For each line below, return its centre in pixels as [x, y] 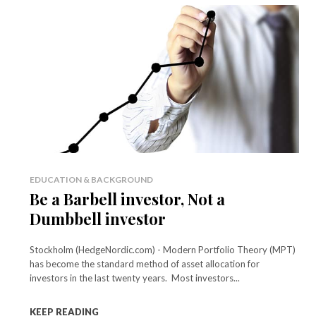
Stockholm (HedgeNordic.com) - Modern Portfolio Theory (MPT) [163, 249]
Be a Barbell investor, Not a [127, 199]
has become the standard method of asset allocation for [145, 263]
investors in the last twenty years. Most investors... [135, 278]
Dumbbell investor [98, 218]
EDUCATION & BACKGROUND [91, 179]
